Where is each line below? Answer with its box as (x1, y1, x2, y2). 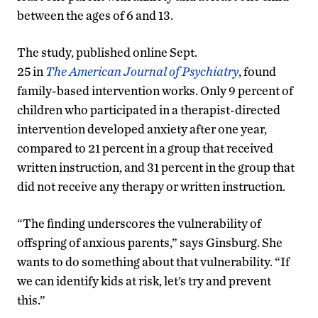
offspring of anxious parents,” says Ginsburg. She (17, 234, 283, 250)
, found (238, 63, 276, 79)
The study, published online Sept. (17, 44, 197, 60)
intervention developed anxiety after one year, (17, 121, 267, 136)
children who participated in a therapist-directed (17, 102, 280, 117)
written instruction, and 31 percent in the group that (17, 159, 295, 175)
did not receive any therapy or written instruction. (17, 178, 285, 194)
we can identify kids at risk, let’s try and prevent (17, 273, 271, 288)
